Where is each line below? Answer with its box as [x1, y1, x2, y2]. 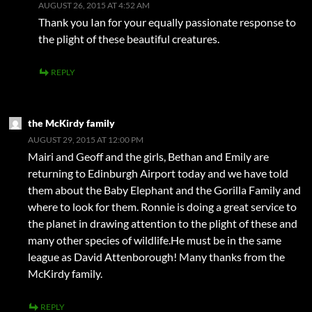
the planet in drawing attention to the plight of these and [28, 217, 297, 231]
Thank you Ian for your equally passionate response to [38, 15, 296, 29]
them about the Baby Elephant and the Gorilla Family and [28, 183, 301, 197]
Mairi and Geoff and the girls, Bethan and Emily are [28, 150, 269, 164]
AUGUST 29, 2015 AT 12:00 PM [28, 134, 143, 146]
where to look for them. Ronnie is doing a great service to [28, 200, 297, 214]
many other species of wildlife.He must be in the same [28, 233, 281, 247]
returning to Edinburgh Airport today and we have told [28, 166, 288, 180]
